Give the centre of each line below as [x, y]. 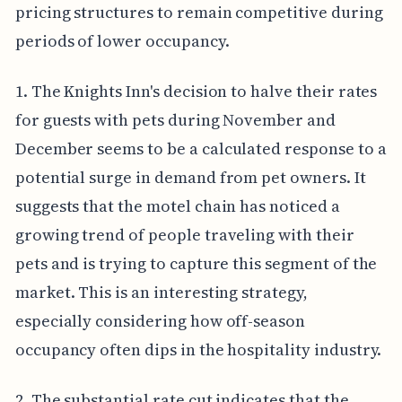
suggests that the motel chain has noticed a [177, 205]
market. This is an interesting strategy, [161, 292]
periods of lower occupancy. [122, 40]
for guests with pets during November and [175, 119]
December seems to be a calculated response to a [201, 148]
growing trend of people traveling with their [184, 234]
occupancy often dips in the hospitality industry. [198, 349]
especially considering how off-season [160, 320]
